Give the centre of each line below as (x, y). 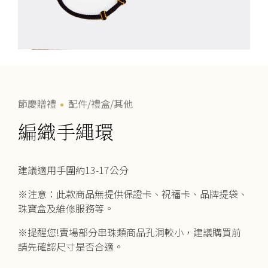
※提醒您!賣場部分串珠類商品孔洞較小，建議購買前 (130, 232)
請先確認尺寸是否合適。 (71, 246)
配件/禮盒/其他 (100, 103)
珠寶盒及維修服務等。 (66, 208)
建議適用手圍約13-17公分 (73, 170)
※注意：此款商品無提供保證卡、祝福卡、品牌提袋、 (133, 194)
